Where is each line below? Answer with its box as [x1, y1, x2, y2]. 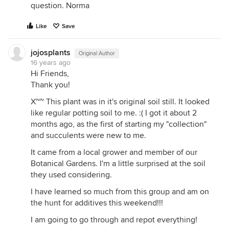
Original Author [79, 50, 115, 57]
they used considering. [31, 170, 112, 180]
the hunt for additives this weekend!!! [31, 198, 163, 208]
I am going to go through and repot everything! [31, 215, 197, 225]
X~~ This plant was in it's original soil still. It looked [31, 97, 210, 107]
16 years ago [31, 58, 71, 67]
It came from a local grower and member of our [31, 147, 197, 157]
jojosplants [31, 48, 71, 58]
